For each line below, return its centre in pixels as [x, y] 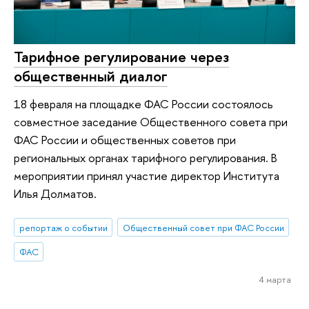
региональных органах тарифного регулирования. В [146, 158]
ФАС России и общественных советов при [125, 140]
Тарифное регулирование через [121, 57]
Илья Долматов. [55, 194]
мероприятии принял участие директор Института [147, 176]
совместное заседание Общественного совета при [151, 122]
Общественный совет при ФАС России [203, 227]
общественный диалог [91, 76]
